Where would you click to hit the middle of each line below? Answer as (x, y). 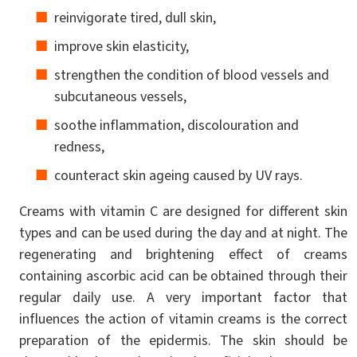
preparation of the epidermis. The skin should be (184, 340)
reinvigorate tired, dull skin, (135, 17)
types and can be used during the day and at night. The (184, 232)
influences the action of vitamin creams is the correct (184, 318)
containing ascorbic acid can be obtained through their (184, 275)
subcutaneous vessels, (120, 96)
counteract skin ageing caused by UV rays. (178, 175)
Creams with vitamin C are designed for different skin (184, 211)
